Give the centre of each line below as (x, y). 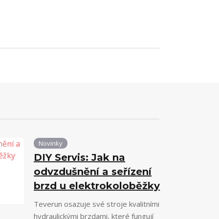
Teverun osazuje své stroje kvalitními (97, 204)
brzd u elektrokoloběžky (97, 186)
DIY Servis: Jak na (80, 157)
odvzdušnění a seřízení (93, 172)
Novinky (51, 143)
